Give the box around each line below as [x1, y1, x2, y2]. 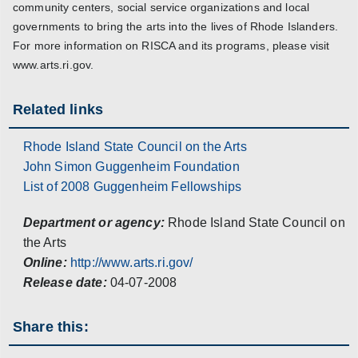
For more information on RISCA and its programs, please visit [13, 38, 330, 52]
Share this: [13, 319, 89, 336]
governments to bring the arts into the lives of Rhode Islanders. [13, 19, 339, 33]
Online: [22, 256, 67, 270]
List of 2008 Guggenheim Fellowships [22, 180, 242, 194]
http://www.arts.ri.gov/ [70, 256, 193, 270]
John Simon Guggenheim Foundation [22, 160, 240, 174]
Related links [13, 101, 104, 118]
